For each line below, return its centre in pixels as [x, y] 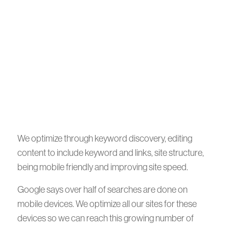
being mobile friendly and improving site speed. [103, 167]
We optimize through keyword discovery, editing [105, 139]
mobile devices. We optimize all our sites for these [107, 204]
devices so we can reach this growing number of [106, 218]
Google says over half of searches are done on [102, 189]
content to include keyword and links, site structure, [111, 153]
